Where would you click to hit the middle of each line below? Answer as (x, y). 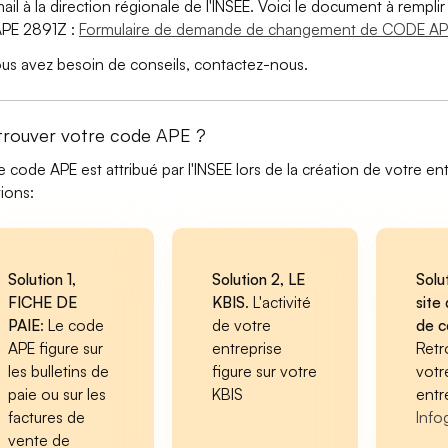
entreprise (246, 348)
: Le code (72, 325)
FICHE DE (43, 302)
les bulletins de (59, 371)
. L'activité (277, 302)
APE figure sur (56, 348)
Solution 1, (42, 279)
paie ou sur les (57, 394)
